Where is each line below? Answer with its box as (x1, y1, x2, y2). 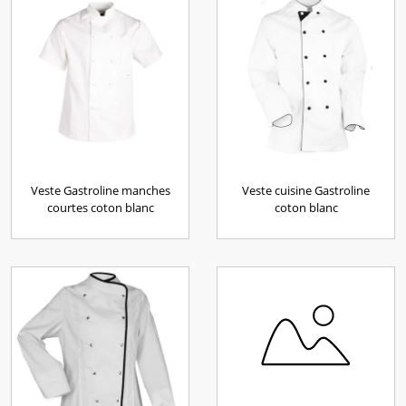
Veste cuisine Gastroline (242, 182, 370, 198)
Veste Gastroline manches (30, 182, 170, 198)
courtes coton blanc (46, 199, 154, 216)
